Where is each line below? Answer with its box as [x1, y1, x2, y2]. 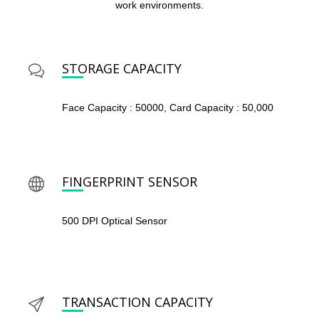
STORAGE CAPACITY [62, 60, 182, 78]
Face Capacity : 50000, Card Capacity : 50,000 [62, 102, 273, 114]
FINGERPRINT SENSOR [62, 173, 197, 191]
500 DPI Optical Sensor [62, 215, 167, 227]
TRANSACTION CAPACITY [62, 293, 213, 311]
